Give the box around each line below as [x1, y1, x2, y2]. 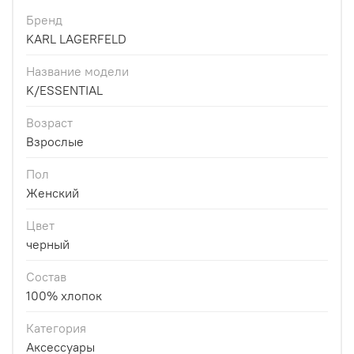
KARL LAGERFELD [26, 31, 126, 47]
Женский [26, 185, 79, 201]
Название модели [26, 63, 129, 80]
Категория [26, 320, 86, 337]
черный [26, 236, 70, 253]
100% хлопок [26, 288, 102, 304]
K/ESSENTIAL [26, 82, 103, 99]
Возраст [26, 115, 73, 131]
